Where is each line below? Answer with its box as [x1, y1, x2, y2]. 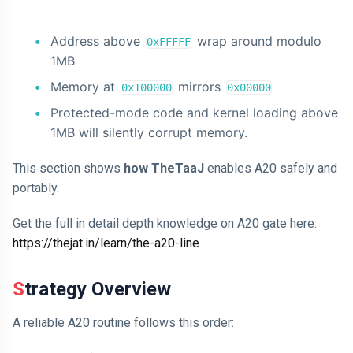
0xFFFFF [147, 35, 191, 48]
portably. [13, 180, 59, 195]
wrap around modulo [193, 33, 321, 49]
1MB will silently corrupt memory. [50, 124, 247, 140]
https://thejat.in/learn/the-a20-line [13, 236, 199, 251]
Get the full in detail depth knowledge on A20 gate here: [13, 216, 317, 231]
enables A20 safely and [207, 161, 337, 176]
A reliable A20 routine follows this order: [13, 315, 234, 330]
